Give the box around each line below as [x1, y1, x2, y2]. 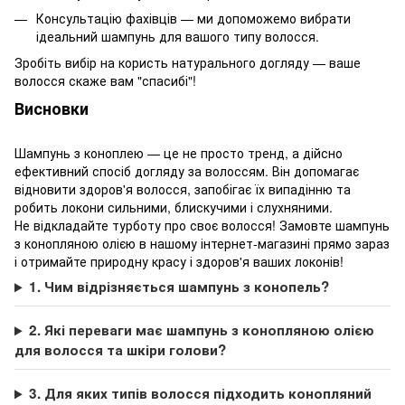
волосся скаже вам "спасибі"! [14, 71, 196, 89]
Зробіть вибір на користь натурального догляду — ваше [14, 52, 361, 71]
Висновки [14, 96, 89, 120]
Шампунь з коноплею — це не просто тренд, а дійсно [14, 144, 343, 163]
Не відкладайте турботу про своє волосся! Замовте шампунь [14, 216, 390, 235]
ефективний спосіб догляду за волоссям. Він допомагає [14, 162, 359, 181]
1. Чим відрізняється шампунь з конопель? [29, 277, 330, 297]
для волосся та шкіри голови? [14, 340, 226, 361]
